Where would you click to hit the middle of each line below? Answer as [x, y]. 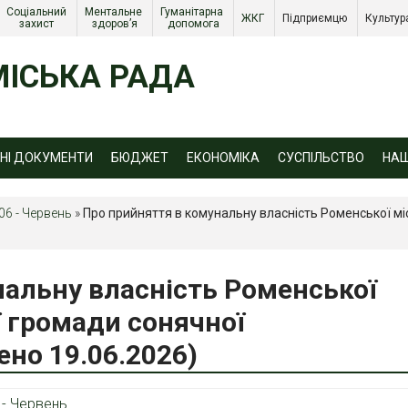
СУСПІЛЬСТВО [321, 157]
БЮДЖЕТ [140, 157]
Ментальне [113, 12]
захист [38, 24]
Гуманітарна [192, 12]
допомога [193, 24]
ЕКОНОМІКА [223, 157]
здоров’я [115, 24]
